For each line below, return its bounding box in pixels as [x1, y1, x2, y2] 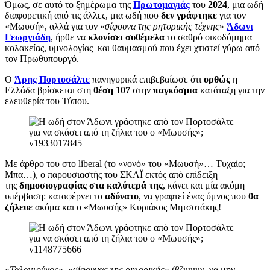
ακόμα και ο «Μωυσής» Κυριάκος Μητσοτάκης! [33, 201, 221, 212]
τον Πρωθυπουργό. [5, 53, 79, 64]
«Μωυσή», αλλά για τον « [5, 20, 105, 31]
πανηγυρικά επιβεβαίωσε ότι [90, 74, 204, 84]
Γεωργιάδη [5, 31, 51, 42]
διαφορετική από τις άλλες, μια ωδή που [5, 10, 161, 20]
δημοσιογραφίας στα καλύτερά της [19, 180, 163, 190]
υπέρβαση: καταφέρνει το [5, 190, 105, 201]
